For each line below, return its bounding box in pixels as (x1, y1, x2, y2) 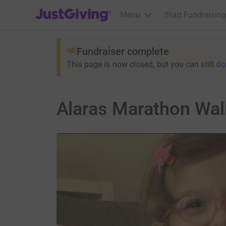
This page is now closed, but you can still (66, 60, 214, 69)
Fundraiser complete (76, 45, 169, 58)
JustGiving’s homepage (35, 4, 118, 13)
